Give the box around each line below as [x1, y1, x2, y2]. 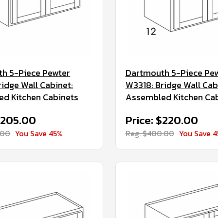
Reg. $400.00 [125, 127, 174, 139]
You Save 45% [15, 127, 63, 139]
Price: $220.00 [125, 112, 198, 128]
